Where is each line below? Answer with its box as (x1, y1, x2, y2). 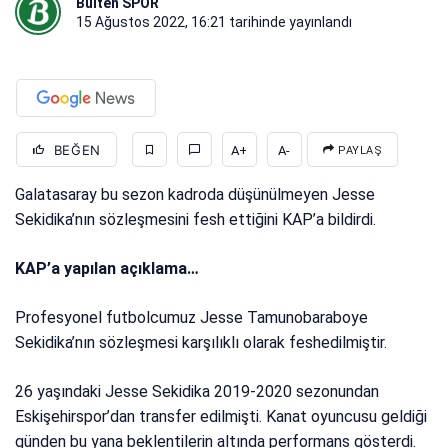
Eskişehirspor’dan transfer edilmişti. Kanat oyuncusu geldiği (15, 407, 428, 427)
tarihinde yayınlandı (226, 14, 352, 31)
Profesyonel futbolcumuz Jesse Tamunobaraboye (15, 308, 369, 328)
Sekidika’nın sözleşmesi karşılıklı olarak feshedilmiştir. (15, 333, 388, 353)
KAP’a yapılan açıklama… (15, 259, 200, 279)
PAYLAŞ (334, 144, 383, 158)
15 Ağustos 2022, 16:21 (76, 14, 226, 31)
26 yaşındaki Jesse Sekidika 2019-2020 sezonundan (15, 382, 380, 402)
